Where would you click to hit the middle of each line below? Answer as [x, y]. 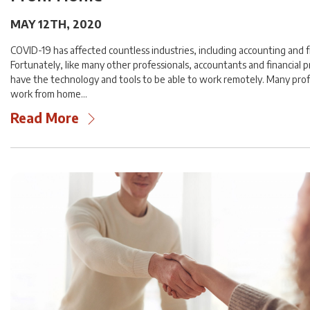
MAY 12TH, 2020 [56, 24]
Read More [45, 117]
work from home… [49, 93]
